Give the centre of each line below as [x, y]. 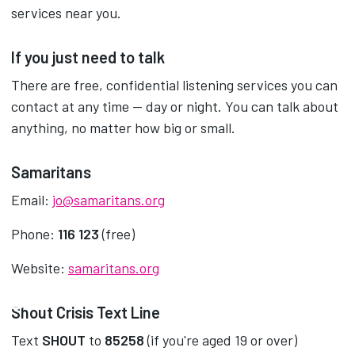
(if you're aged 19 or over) [222, 340]
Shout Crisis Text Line [86, 312]
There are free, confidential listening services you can [174, 85]
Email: [32, 200]
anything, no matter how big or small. [123, 128]
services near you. [66, 13]
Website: [40, 268]
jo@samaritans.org [109, 200]
